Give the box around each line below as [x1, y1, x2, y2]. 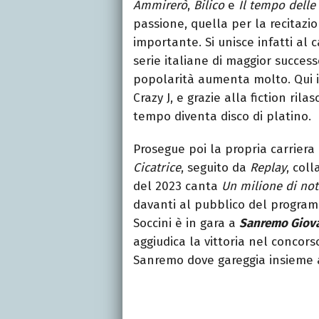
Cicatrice [133, 159, 181, 175]
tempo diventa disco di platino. [133, 108, 311, 124]
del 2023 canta [133, 178, 218, 194]
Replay [250, 159, 286, 175]
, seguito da [181, 159, 250, 175]
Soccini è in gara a [133, 215, 239, 231]
